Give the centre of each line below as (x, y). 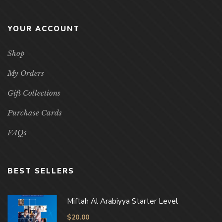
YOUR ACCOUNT (44, 28)
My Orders (26, 73)
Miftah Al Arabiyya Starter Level (122, 201)
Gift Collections (34, 93)
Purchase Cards (35, 112)
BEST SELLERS (41, 171)
